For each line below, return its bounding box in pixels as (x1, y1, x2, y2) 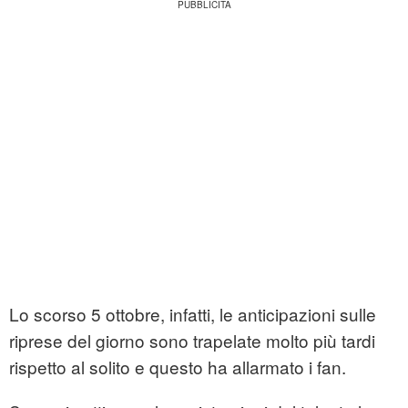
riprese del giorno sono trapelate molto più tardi (9, 328, 375, 353)
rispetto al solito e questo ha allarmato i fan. (9, 354, 346, 380)
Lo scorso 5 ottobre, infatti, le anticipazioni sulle (9, 301, 376, 327)
